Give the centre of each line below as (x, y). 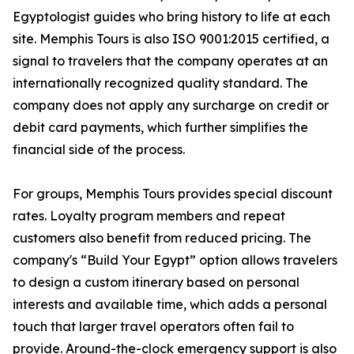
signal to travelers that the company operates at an (170, 61)
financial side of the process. (99, 149)
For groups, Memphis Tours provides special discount (173, 194)
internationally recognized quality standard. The (160, 83)
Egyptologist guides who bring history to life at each (171, 17)
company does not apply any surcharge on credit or (171, 105)
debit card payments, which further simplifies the (160, 127)
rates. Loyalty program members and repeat (149, 216)
